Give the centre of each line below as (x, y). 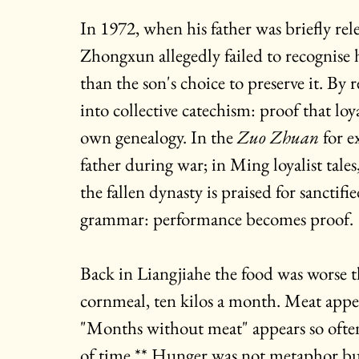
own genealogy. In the (159, 137)
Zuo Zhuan (280, 137)
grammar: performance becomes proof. (217, 219)
